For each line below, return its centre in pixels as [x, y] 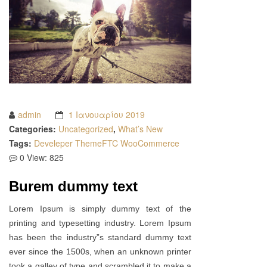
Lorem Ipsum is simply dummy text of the [100, 209]
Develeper [53, 143]
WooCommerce [150, 143]
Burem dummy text [73, 187]
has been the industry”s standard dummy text [100, 237]
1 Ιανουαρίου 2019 [105, 115]
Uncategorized [86, 129]
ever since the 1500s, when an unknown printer [100, 252]
